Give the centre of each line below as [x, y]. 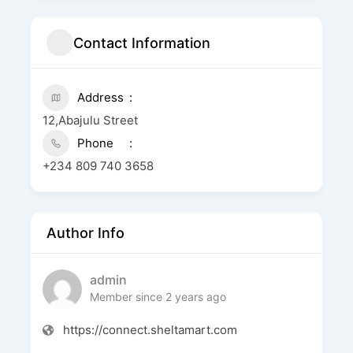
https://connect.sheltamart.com [150, 330]
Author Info [85, 233]
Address [100, 97]
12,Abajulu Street [90, 120]
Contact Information [141, 43]
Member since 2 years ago [158, 296]
